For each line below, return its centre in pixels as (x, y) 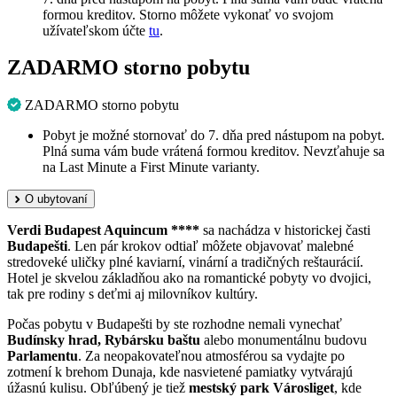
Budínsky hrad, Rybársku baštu (104, 340)
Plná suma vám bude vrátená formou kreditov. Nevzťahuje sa (214, 152)
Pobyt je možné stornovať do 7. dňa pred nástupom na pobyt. (214, 136)
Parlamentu (43, 356)
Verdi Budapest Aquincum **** (103, 230)
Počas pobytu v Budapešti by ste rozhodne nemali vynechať (175, 324)
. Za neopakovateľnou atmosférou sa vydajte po (211, 356)
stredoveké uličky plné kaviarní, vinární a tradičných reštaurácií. (185, 262)
